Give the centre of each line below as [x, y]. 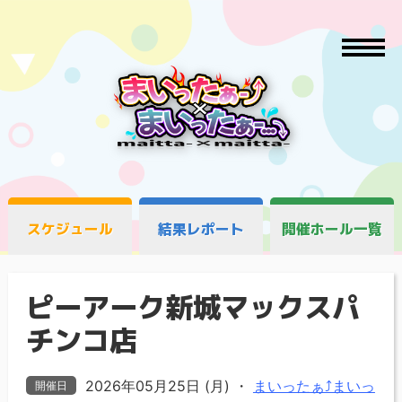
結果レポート [201, 229]
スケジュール [70, 229]
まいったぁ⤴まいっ [314, 386]
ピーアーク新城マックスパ [192, 307]
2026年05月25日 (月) [159, 386]
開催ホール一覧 [332, 229]
